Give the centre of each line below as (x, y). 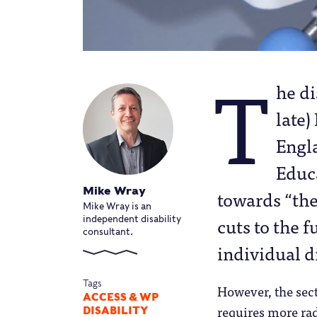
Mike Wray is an (117, 206)
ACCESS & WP (121, 297)
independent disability (132, 219)
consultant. (108, 231)
